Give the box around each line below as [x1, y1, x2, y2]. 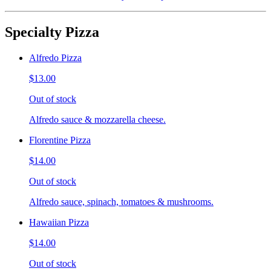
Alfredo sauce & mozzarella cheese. [29, 114, 166, 125]
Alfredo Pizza [29, 52, 82, 63]
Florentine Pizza [29, 134, 91, 145]
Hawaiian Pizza [29, 217, 89, 227]
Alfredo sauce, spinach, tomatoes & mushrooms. [29, 196, 214, 207]
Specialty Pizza [5, 24, 99, 40]
